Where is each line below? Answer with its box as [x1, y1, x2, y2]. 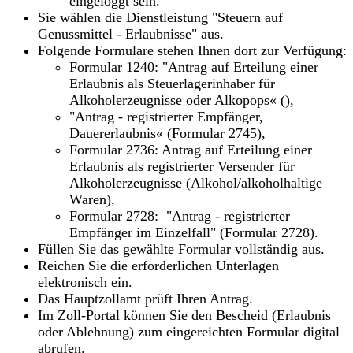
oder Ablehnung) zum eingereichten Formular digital [38, 323, 340, 340]
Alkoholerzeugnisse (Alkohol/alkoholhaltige [69, 174, 322, 191]
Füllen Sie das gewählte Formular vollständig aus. [38, 240, 325, 257]
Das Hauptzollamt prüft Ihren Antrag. [38, 290, 253, 307]
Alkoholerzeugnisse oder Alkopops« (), [69, 91, 294, 108]
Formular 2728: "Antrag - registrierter [69, 207, 290, 224]
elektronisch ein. [38, 273, 132, 290]
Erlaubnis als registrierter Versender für [69, 158, 295, 174]
